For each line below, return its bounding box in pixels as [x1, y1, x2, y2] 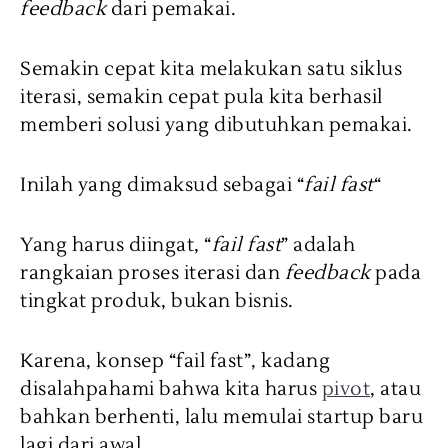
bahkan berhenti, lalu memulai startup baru [20, 404, 423, 429]
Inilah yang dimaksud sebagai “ [20, 172, 304, 197]
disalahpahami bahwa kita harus [20, 376, 322, 401]
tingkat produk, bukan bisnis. [20, 288, 294, 313]
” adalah [281, 232, 355, 257]
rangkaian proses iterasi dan [20, 260, 285, 285]
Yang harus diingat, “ [20, 232, 212, 257]
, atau [370, 376, 421, 401]
